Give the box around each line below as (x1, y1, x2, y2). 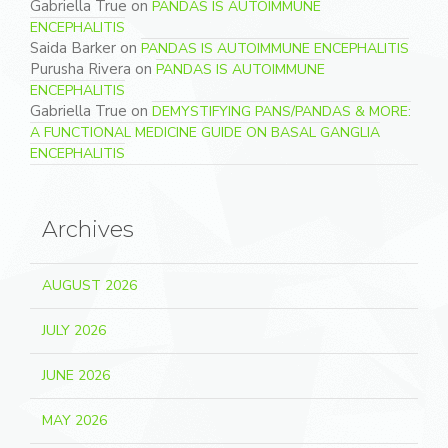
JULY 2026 (42, 321, 106, 341)
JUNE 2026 (42, 366, 110, 386)
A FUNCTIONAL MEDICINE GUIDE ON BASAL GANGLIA (30, 123, 380, 143)
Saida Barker (30, 38, 116, 59)
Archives (42, 216, 134, 244)
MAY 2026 (42, 411, 107, 431)
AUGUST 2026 (42, 276, 137, 296)
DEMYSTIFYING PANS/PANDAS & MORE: (152, 102, 411, 122)
